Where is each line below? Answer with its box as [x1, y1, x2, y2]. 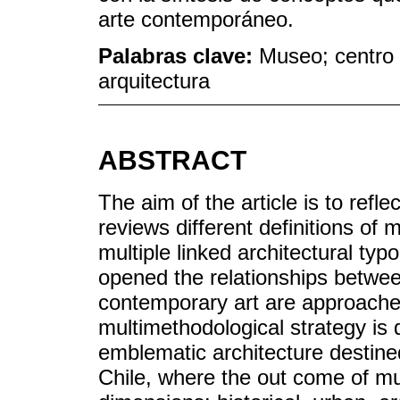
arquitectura [98, 68, 210, 93]
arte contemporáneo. [98, 6, 294, 31]
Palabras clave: [98, 43, 259, 68]
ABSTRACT [98, 146, 246, 176]
